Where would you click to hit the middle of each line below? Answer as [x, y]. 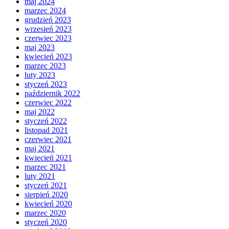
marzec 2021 [45, 167]
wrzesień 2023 [48, 29]
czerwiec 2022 [48, 102]
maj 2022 [40, 111]
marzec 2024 [45, 10]
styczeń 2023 [46, 84]
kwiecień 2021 [48, 157]
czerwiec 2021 [48, 139]
